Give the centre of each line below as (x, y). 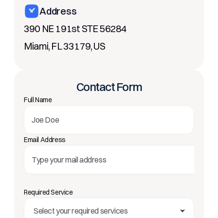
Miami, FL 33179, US (64, 46)
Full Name (38, 100)
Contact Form (109, 87)
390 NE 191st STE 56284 (75, 28)
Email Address (45, 140)
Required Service (48, 192)
